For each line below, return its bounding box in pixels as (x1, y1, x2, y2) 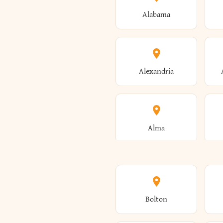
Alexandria (139, 67, 174, 76)
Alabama (142, 10, 170, 19)
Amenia (144, 180, 169, 190)
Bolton (145, 195, 167, 204)
